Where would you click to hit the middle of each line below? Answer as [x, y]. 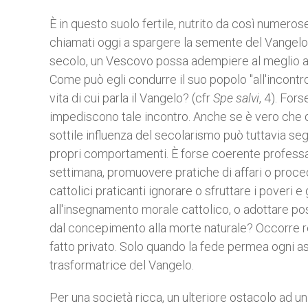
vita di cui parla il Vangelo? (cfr [131, 98]
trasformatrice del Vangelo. [122, 265]
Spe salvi [236, 98]
